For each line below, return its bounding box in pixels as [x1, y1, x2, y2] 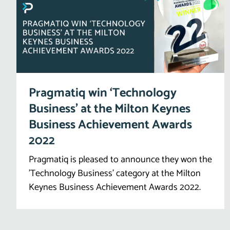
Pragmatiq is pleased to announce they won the [29, 151, 212, 167]
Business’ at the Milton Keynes [29, 99, 190, 119]
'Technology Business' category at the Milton [29, 165, 201, 181]
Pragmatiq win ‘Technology [29, 83, 177, 103]
